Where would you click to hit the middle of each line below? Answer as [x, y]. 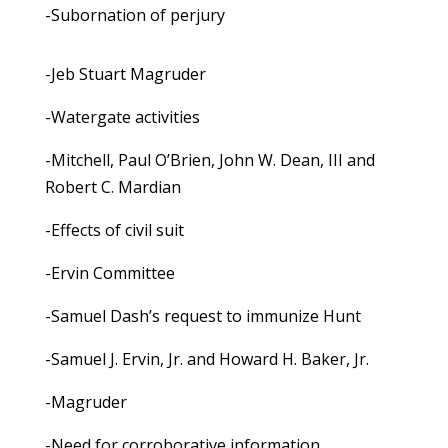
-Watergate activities [122, 117]
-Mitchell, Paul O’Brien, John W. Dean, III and [209, 160]
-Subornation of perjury [134, 15]
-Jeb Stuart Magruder [125, 74]
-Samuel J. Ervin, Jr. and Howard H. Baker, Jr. [206, 359]
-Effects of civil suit [114, 230]
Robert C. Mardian [112, 187]
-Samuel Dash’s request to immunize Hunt [202, 316]
